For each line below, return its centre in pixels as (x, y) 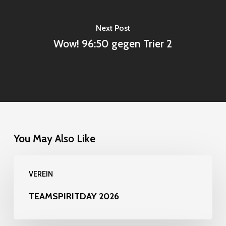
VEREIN (41, 174)
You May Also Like (54, 138)
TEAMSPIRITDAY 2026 (74, 196)
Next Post (113, 28)
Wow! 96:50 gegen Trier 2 (113, 43)
